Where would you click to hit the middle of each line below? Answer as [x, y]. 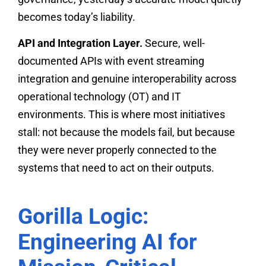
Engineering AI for [107, 242]
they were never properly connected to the [117, 150]
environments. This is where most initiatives [121, 115]
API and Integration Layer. [80, 43]
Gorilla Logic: [83, 216]
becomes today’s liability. [77, 17]
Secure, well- [174, 43]
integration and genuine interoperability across [127, 79]
